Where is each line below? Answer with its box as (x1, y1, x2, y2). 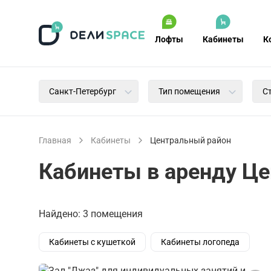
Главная (39, 135, 71, 145)
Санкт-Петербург (49, 87, 116, 96)
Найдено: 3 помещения (39, 208, 143, 220)
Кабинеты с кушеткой (49, 237, 135, 247)
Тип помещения (158, 87, 220, 96)
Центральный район (150, 135, 231, 145)
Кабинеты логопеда (161, 237, 240, 247)
